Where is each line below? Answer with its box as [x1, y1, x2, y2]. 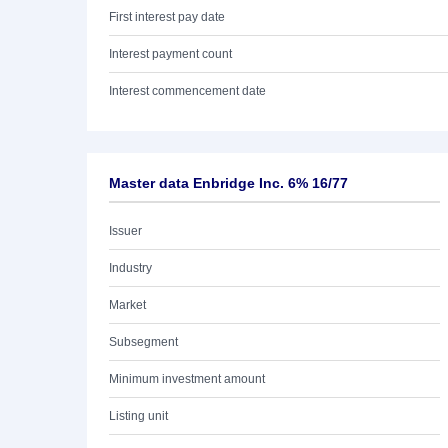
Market [109, 298, 146, 312]
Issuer [109, 224, 142, 238]
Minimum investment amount [109, 372, 265, 386]
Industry [109, 261, 152, 275]
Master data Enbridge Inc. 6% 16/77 [109, 175, 348, 191]
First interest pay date [109, 10, 225, 24]
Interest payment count [109, 47, 232, 61]
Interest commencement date [109, 84, 266, 98]
